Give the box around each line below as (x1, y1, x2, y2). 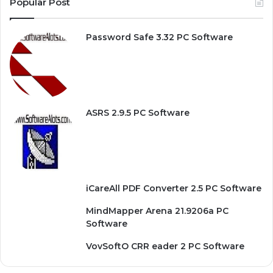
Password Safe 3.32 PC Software (86, 32, 233, 43)
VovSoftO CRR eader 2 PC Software (86, 241, 244, 252)
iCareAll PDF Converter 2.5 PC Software (86, 183, 261, 194)
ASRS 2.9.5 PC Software (86, 107, 190, 118)
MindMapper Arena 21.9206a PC (86, 205, 229, 216)
